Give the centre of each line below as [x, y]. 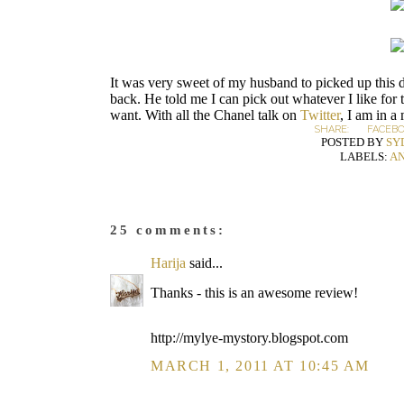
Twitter [320, 115]
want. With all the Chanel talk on [205, 115]
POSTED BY [353, 142]
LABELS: [364, 156]
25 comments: [168, 230]
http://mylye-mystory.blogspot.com [249, 338]
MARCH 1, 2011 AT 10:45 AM [260, 366]
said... [204, 263]
